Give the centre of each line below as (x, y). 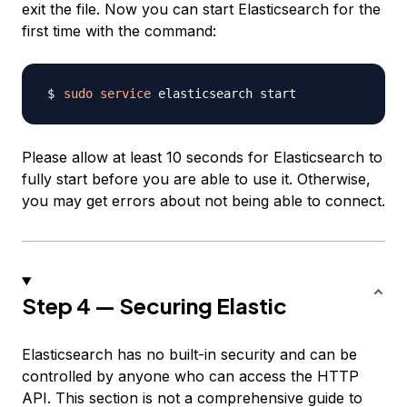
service (125, 94)
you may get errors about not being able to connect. (203, 201)
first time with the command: (119, 31)
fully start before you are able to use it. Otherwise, (196, 179)
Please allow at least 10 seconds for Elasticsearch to (202, 157)
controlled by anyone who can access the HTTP (190, 376)
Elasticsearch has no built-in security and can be (189, 354)
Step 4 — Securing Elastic (154, 305)
